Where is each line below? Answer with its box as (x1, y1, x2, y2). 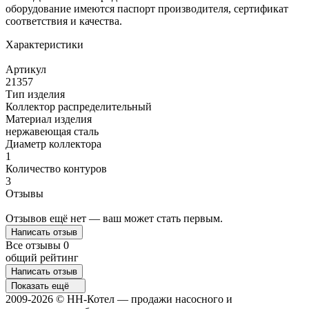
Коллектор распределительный (6, 100, 152, 112)
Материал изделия (6, 112, 92, 125)
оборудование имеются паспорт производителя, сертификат (6, 2, 288, 14)
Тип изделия (6, 88, 65, 100)
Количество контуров (6, 162, 107, 175)
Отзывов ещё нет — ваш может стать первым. (6, 212, 223, 224)
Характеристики (6, 38, 83, 50)
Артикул (6, 63, 46, 75)
